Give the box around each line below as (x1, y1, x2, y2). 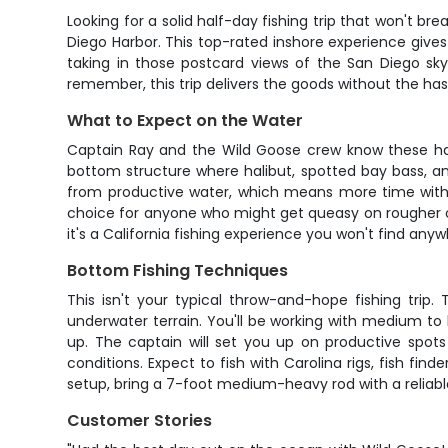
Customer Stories (67, 409, 213, 432)
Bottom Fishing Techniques (67, 259, 289, 282)
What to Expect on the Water (67, 109, 304, 132)
